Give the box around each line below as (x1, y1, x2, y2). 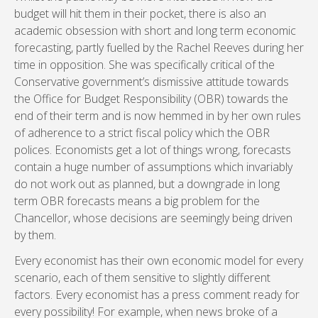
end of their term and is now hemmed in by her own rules (14, 108, 301, 124)
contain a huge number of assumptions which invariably (14, 159, 292, 175)
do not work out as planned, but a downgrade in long (14, 176, 280, 192)
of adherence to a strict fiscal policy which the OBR (14, 125, 270, 141)
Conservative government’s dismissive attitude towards (14, 74, 289, 89)
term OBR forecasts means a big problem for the (14, 193, 260, 209)
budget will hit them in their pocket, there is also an (14, 6, 266, 21)
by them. (14, 227, 56, 243)
